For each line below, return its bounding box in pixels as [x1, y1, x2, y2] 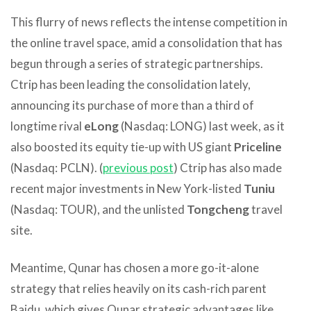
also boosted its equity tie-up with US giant [10, 139, 234, 154]
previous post [103, 160, 174, 175]
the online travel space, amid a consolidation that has [10, 35, 283, 50]
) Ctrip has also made [174, 160, 282, 175]
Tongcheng [187, 201, 249, 217]
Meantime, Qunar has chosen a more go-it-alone [10, 260, 259, 275]
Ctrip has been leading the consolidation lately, [10, 76, 251, 92]
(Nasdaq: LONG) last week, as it [119, 118, 285, 133]
